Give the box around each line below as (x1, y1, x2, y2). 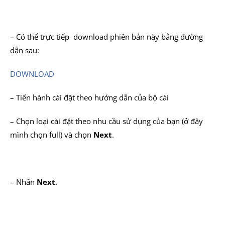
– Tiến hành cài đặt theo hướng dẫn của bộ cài (10, 92, 169, 102)
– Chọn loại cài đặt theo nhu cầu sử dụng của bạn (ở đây (10, 116, 203, 126)
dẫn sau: (10, 45, 39, 55)
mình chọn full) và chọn (10, 130, 93, 140)
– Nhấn (10, 177, 37, 187)
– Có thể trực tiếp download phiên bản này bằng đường (10, 32, 203, 42)
